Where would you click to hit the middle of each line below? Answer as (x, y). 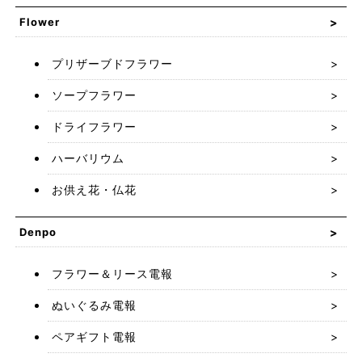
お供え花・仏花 (94, 189)
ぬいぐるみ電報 (94, 305)
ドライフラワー (94, 126)
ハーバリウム (88, 158)
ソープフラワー (94, 95)
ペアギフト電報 (94, 337)
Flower (39, 22)
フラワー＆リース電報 (112, 274)
